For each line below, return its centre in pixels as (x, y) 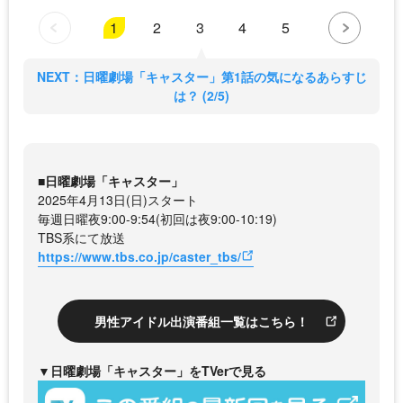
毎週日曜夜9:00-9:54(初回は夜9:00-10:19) (157, 218)
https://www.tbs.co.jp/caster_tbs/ (139, 256)
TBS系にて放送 (81, 237)
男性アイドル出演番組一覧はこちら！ (201, 321)
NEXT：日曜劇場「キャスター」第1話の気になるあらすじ (201, 76)
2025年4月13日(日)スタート (118, 199)
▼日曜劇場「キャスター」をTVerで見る (152, 370)
